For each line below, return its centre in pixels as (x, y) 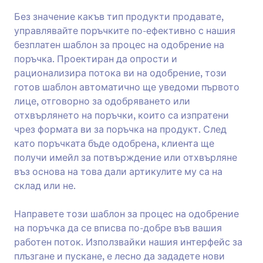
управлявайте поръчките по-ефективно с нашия (125, 31)
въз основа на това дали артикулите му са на (118, 171)
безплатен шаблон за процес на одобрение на (119, 45)
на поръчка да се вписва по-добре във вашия (118, 228)
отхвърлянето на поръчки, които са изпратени (122, 115)
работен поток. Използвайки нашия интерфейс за (128, 242)
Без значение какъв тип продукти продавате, (119, 16)
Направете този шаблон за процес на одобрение (127, 214)
